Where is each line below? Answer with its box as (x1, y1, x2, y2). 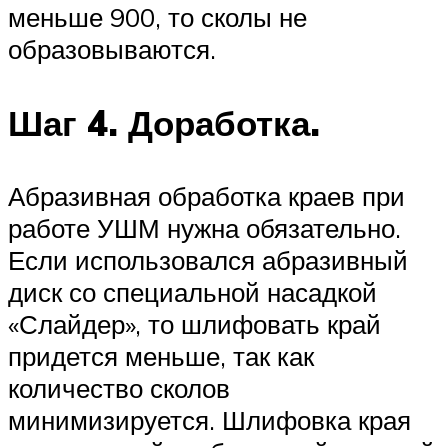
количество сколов (8, 371, 230, 404)
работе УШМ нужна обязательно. (8, 211, 401, 244)
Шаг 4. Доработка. (8, 100, 320, 145)
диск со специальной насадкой (8, 275, 377, 308)
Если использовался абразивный (8, 243, 408, 276)
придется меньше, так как (8, 339, 314, 372)
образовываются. (8, 33, 216, 66)
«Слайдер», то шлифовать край (8, 307, 381, 340)
